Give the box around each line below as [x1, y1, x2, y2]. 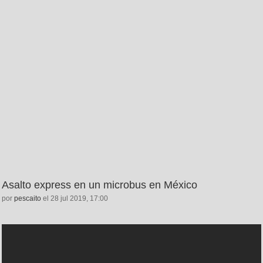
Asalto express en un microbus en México [2, 178, 197, 191]
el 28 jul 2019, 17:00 [41, 194, 108, 203]
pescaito [14, 194, 41, 203]
